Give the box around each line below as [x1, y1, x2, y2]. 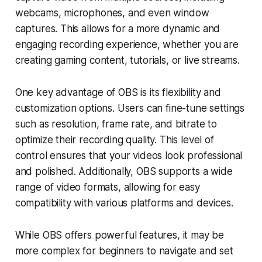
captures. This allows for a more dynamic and [15, 22, 220, 35]
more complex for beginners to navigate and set [15, 244, 233, 257]
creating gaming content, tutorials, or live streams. [15, 54, 240, 66]
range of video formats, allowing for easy [15, 181, 200, 193]
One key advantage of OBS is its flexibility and [15, 86, 221, 98]
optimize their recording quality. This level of [15, 133, 214, 146]
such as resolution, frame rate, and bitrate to [15, 118, 217, 130]
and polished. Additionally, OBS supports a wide [15, 165, 233, 177]
